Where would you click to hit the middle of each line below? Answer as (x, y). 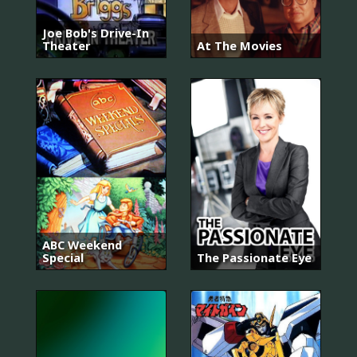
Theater (67, 46)
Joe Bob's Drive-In (96, 33)
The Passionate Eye (254, 257)
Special (63, 257)
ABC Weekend (82, 244)
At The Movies (239, 46)
